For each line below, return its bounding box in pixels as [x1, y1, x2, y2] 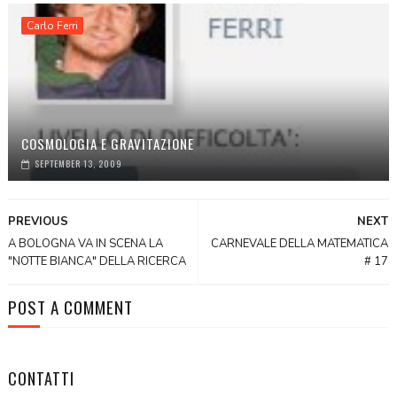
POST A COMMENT [7, 293, 133, 319]
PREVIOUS [7, 213, 68, 230]
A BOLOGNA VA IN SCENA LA [7, 235, 163, 252]
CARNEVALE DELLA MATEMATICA [211, 235, 389, 252]
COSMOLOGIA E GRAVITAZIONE [20, 133, 194, 153]
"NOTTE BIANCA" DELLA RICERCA [7, 253, 186, 269]
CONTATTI [7, 366, 74, 390]
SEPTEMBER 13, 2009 [34, 156, 122, 170]
